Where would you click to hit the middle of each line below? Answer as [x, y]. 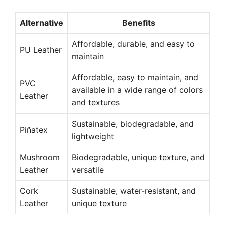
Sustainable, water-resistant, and [134, 191]
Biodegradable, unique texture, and [138, 157]
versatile [88, 170]
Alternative [41, 23]
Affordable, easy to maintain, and [135, 77]
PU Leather [41, 50]
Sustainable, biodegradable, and [133, 124]
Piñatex [34, 130]
